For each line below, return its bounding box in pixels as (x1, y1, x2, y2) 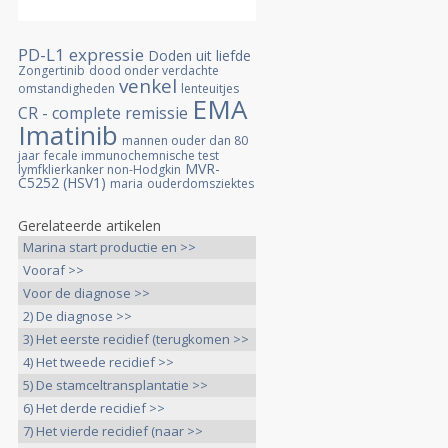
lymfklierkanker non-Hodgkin (18, 161, 181, 178)
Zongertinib (18, 62, 85, 79)
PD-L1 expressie (18, 43, 144, 66)
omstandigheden (18, 80, 115, 97)
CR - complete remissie (18, 102, 188, 124)
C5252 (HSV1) (18, 173, 106, 192)
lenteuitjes (181, 80, 239, 97)
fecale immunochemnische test (44, 147, 219, 164)
